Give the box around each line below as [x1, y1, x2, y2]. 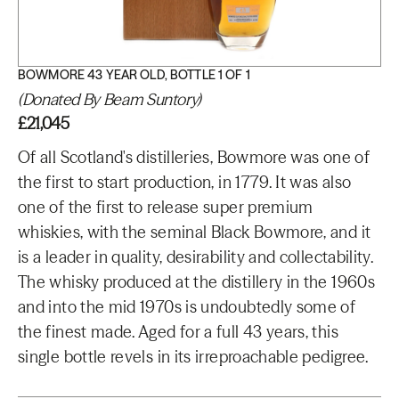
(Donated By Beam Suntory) [18, 89, 201, 110]
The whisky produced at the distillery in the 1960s [18, 272, 375, 292]
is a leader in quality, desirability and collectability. [18, 247, 374, 267]
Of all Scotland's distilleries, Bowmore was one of [18, 147, 370, 167]
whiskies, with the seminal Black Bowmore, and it [18, 222, 371, 242]
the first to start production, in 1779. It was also [18, 172, 352, 192]
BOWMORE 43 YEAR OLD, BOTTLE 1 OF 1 [18, 67, 250, 83]
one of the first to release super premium [18, 197, 313, 217]
